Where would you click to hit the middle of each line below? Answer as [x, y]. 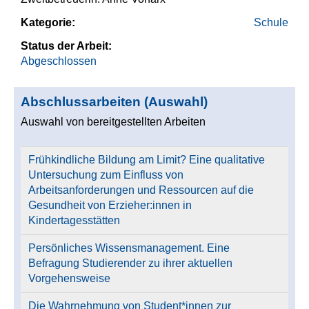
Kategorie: [49, 22]
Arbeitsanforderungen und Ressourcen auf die [141, 190]
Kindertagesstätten [74, 220]
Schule [271, 22]
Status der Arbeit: [68, 46]
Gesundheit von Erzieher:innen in [110, 205]
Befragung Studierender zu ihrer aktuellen [131, 263]
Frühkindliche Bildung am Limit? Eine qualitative [147, 159]
